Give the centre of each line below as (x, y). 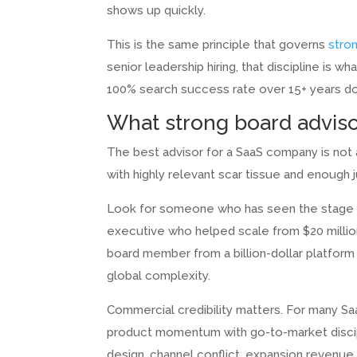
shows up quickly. (157, 11)
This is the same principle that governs (218, 45)
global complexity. (159, 276)
